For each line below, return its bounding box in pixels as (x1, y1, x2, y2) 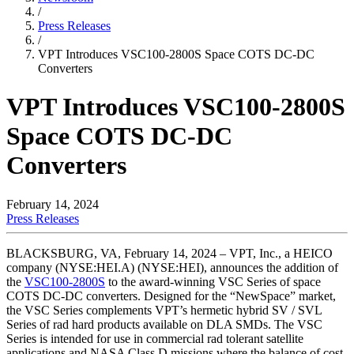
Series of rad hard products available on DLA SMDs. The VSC (6, 317, 322, 331)
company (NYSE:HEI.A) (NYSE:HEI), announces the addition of (6, 260, 338, 274)
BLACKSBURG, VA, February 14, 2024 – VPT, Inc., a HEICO (6, 246, 333, 260)
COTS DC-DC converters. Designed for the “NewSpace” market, (6, 288, 336, 303)
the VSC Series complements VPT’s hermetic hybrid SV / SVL (6, 303, 322, 317)
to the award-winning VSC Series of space (105, 274, 321, 288)
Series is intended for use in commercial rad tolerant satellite (6, 331, 303, 345)
